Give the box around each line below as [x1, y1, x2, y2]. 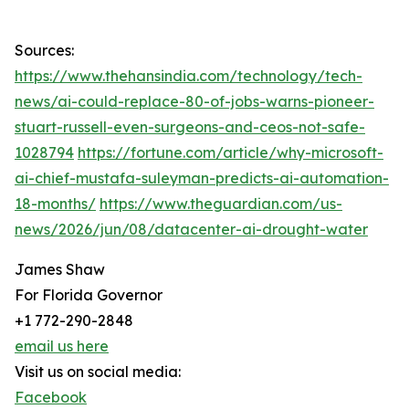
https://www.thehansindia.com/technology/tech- [15, 67, 362, 86]
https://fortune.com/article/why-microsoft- [78, 143, 383, 163]
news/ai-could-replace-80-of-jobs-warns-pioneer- [15, 92, 374, 111]
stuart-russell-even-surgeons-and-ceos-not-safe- [15, 118, 365, 137]
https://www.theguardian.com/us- [100, 194, 342, 214]
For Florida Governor [15, 286, 163, 305]
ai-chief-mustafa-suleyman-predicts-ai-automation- [15, 169, 389, 188]
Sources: [15, 41, 74, 60]
